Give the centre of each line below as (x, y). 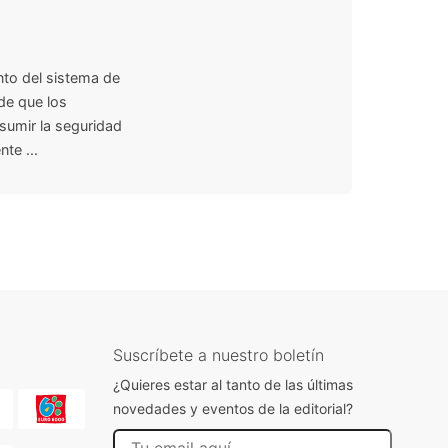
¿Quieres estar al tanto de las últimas (233, 384)
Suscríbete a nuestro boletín (218, 355)
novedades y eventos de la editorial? (233, 408)
